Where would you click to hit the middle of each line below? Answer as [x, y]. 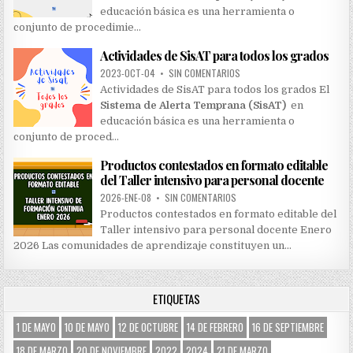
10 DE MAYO [87, 327]
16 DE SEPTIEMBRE [288, 327]
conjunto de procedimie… [78, 28]
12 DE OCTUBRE [149, 327]
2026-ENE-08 [127, 198]
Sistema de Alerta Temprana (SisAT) [193, 106]
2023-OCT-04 [129, 73]
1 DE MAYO [37, 327]
